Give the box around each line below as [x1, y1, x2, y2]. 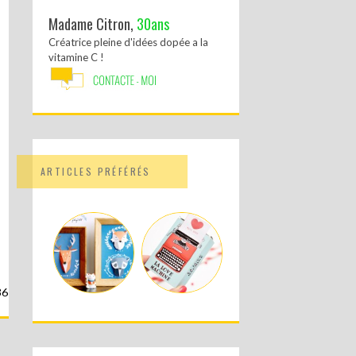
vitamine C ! [48, 51, 104, 64]
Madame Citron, [48, 14, 137, 34]
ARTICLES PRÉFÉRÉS [41, 164, 151, 178]
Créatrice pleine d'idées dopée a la [48, 36, 208, 48]
